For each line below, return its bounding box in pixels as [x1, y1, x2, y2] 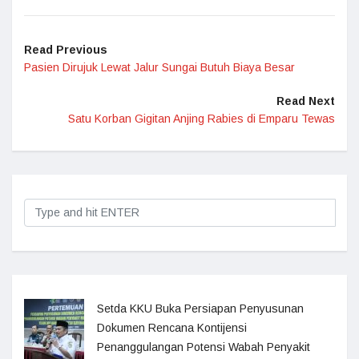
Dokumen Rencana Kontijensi [97, 321, 247, 334]
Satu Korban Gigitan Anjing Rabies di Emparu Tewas [68, 112, 335, 125]
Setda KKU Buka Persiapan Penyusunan [97, 302, 304, 315]
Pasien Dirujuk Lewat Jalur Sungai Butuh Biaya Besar [24, 61, 295, 74]
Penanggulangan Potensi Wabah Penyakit [97, 341, 310, 353]
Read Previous [24, 43, 107, 56]
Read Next [276, 95, 335, 107]
